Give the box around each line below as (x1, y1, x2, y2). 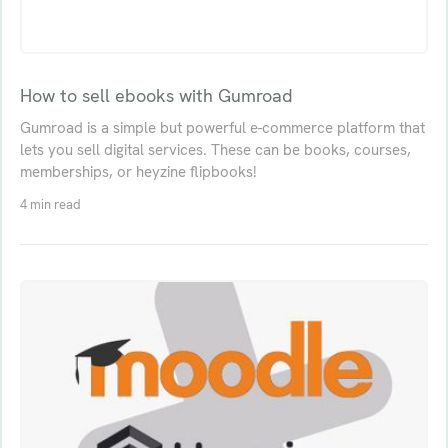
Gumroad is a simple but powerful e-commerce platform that (19, 118, 425, 139)
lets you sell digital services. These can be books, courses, (19, 140, 411, 161)
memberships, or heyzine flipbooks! (19, 162, 257, 183)
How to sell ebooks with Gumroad (19, 84, 293, 108)
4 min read (19, 196, 81, 214)
